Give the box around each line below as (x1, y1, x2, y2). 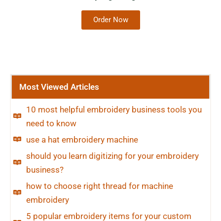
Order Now (93, 15, 128, 24)
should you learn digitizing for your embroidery (26, 150, 199, 161)
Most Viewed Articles (19, 81, 99, 92)
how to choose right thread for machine (26, 181, 173, 191)
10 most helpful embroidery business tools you (26, 104, 202, 114)
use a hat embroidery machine (26, 134, 138, 145)
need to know (26, 118, 76, 128)
